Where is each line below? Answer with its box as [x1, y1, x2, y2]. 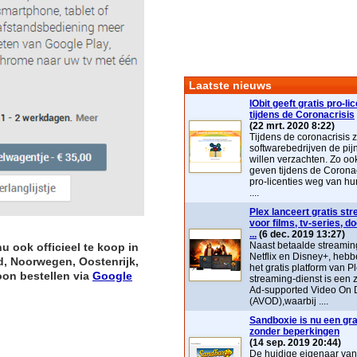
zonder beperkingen [249, 326, 339, 337]
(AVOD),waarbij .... [249, 296, 328, 307]
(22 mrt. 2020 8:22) [249, 120, 335, 131]
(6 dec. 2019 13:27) [259, 229, 345, 240]
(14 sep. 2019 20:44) [249, 337, 341, 348]
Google [92, 269, 132, 282]
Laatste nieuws [189, 79, 272, 92]
